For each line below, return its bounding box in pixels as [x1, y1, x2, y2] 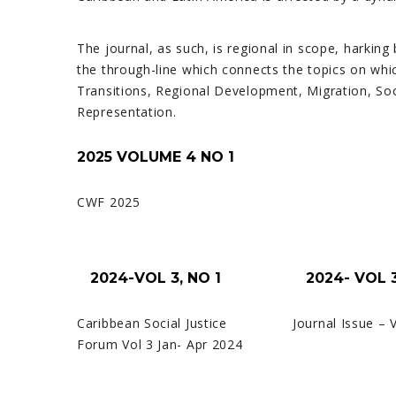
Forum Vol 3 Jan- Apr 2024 [77, 336, 243, 353]
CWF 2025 [77, 194, 141, 210]
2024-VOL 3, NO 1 [77, 270, 221, 286]
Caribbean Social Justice [77, 315, 227, 331]
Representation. [77, 103, 177, 120]
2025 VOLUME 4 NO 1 [77, 148, 234, 165]
